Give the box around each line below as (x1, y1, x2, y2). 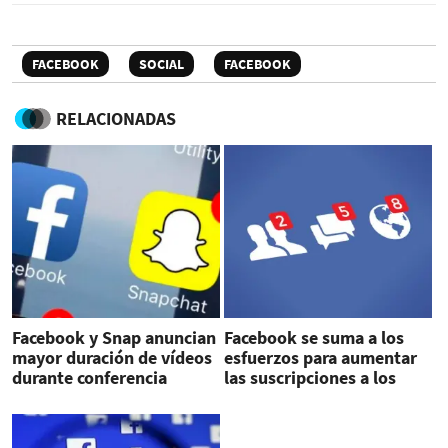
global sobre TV (12, 385, 133, 409)
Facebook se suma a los (223, 325, 404, 349)
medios (223, 385, 281, 409)
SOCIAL (139, 54, 184, 73)
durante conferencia (12, 365, 167, 389)
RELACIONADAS (56, 106, 176, 130)
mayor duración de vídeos (12, 345, 212, 369)
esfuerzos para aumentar (223, 345, 417, 369)
